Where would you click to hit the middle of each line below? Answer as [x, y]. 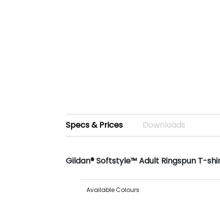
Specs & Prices [95, 125]
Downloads [164, 125]
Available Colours [113, 190]
